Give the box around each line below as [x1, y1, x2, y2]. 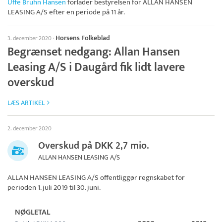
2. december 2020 [7, 123, 52, 134]
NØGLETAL [15, 206, 50, 220]
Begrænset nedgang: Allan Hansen [7, 42, 180, 62]
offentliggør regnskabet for [99, 171, 185, 184]
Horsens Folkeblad [55, 32, 110, 44]
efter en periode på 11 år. [48, 6, 125, 19]
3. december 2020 [7, 33, 52, 44]
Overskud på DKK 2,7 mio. [38, 137, 149, 155]
